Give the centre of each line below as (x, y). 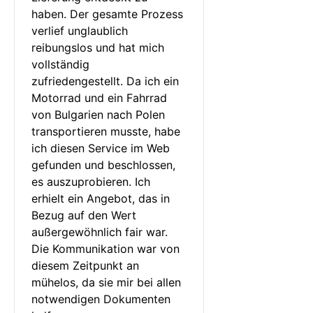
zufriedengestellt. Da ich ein (107, 81)
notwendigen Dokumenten (103, 299)
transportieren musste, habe (108, 131)
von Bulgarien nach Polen (100, 114)
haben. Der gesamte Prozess (109, 14)
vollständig (62, 64)
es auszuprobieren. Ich (93, 181)
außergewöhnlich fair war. (101, 232)
